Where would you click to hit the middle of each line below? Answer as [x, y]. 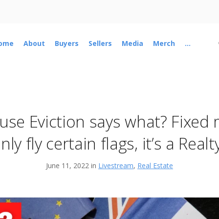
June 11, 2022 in [72, 166]
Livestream [116, 166]
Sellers [100, 44]
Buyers [66, 44]
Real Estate [155, 166]
